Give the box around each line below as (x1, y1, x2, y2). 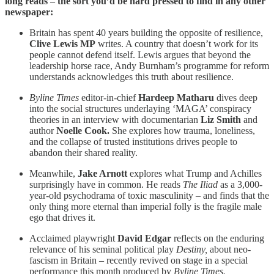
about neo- (210, 243, 251, 254)
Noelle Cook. (56, 125, 112, 136)
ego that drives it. (29, 212, 95, 223)
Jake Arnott (78, 168, 127, 179)
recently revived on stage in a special (106, 254, 248, 265)
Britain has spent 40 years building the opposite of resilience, (29, 27, 263, 38)
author (29, 125, 56, 136)
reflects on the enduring (171, 232, 264, 243)
